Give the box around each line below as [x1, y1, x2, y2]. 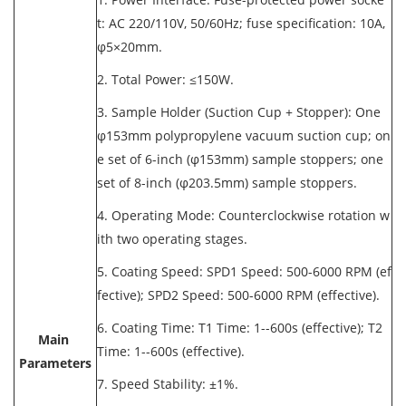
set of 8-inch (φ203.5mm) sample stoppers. [97, 174, 364, 191]
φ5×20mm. [97, 38, 169, 55]
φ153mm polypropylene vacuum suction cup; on [97, 127, 391, 144]
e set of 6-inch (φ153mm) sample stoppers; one [97, 150, 383, 168]
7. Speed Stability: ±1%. [97, 375, 246, 392]
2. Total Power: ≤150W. [97, 71, 241, 88]
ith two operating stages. [97, 230, 255, 247]
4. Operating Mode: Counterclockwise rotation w [97, 207, 390, 224]
